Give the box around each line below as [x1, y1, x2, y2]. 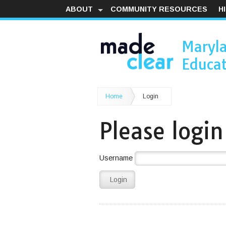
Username [99, 153, 135, 162]
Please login [99, 117, 223, 145]
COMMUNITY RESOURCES [110, 5, 208, 13]
